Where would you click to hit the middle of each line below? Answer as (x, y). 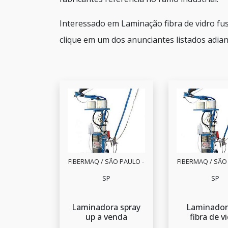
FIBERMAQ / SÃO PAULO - (106, 162)
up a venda (106, 217)
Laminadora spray (106, 207)
